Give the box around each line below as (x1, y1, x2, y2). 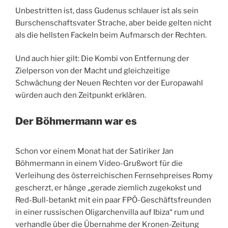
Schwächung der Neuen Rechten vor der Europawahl (15, 78, 203, 88)
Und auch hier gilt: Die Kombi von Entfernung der (15, 54, 189, 64)
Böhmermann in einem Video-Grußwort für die (15, 158, 183, 168)
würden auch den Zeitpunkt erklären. (15, 91, 146, 100)
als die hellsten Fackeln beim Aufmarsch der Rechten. (15, 30, 207, 40)
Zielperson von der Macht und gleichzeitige (15, 66, 170, 76)
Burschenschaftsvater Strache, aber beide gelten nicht (15, 18, 212, 27)
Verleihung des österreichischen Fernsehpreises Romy (15, 170, 213, 180)
